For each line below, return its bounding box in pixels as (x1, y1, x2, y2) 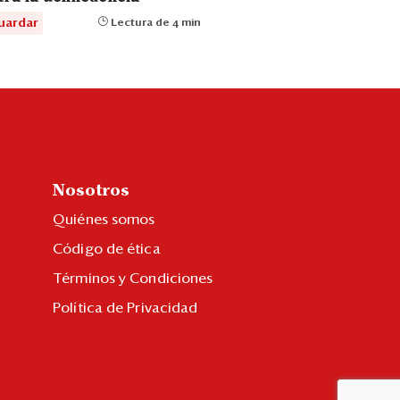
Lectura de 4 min (107, 17, 201, 29)
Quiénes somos (53, 212, 155, 227)
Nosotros (53, 183, 129, 198)
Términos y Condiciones (53, 271, 213, 286)
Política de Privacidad (53, 300, 198, 315)
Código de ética (53, 241, 161, 256)
